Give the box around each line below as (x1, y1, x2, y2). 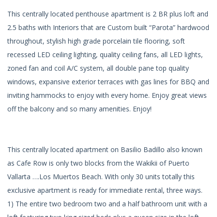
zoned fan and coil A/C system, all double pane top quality (7, 63, 189, 73)
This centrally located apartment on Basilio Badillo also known (7, 144, 202, 154)
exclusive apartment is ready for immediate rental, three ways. (7, 185, 202, 195)
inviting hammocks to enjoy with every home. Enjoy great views (7, 90, 207, 100)
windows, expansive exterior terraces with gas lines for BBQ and (7, 77, 209, 86)
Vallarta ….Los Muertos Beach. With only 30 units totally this (7, 171, 195, 181)
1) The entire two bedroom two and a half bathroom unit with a (7, 199, 207, 208)
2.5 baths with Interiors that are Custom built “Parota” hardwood (7, 22, 209, 32)
